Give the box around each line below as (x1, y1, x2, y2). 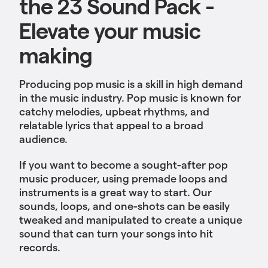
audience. (19, 132, 68, 145)
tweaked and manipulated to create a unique (19, 213, 242, 226)
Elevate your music (19, 17, 201, 44)
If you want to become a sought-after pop (19, 158, 228, 171)
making (19, 41, 93, 68)
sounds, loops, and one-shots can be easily (19, 199, 230, 212)
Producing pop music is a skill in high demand (19, 77, 243, 90)
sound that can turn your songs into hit (19, 227, 213, 240)
